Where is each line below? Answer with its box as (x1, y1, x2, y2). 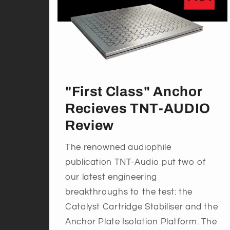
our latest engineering (65, 172, 157, 182)
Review (65, 118, 114, 133)
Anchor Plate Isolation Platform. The (65, 217, 217, 227)
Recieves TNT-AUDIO (65, 101, 210, 116)
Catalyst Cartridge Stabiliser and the (65, 202, 218, 212)
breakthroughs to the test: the (65, 187, 193, 197)
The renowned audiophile (65, 143, 171, 152)
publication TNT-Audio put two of (65, 158, 206, 167)
